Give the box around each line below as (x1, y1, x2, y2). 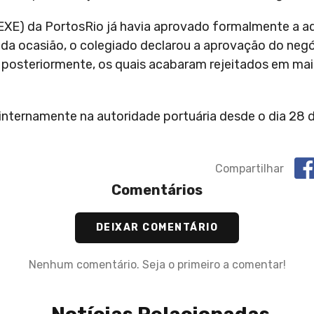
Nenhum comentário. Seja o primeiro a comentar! (28, 258, 286, 272)
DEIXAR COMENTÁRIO (95, 221, 219, 234)
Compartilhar (215, 161, 284, 175)
